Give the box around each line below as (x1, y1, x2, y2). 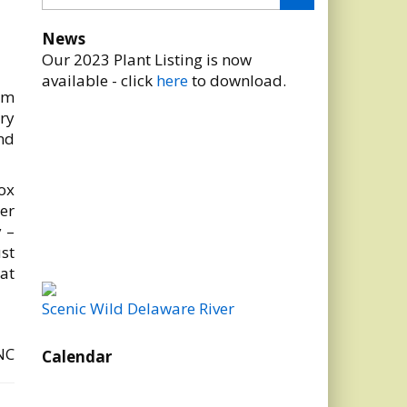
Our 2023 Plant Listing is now (42, 49, 253, 70)
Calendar (42, 346, 113, 367)
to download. (188, 70, 287, 91)
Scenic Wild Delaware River (42, 298, 235, 319)
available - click (42, 70, 157, 91)
